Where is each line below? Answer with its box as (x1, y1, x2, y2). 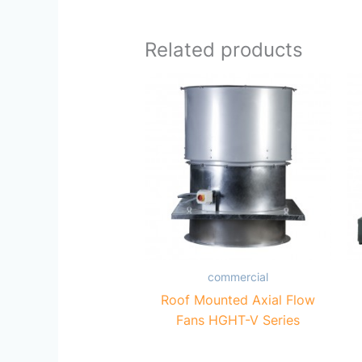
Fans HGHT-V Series (176, 311, 301, 328)
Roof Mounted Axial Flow (161, 291, 316, 308)
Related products (144, 37, 303, 61)
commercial (208, 270, 269, 284)
